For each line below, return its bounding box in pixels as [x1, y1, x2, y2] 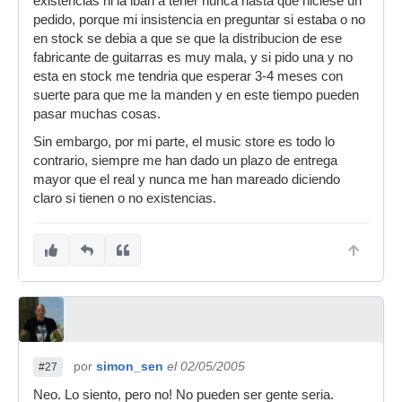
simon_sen [96, 359, 163, 373]
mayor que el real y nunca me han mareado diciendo [33, 172, 340, 187]
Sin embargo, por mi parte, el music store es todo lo [33, 135, 335, 149]
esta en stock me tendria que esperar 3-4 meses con [33, 69, 343, 83]
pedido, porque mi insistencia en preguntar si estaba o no [33, 13, 365, 27]
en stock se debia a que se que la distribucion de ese [33, 31, 342, 46]
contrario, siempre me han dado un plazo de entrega [33, 153, 337, 168]
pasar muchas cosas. [33, 107, 161, 121]
